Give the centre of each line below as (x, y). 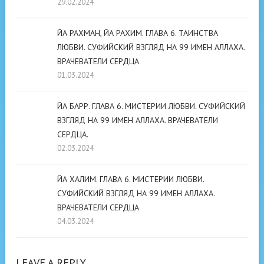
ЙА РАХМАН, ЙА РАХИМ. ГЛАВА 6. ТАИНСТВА (138, 33)
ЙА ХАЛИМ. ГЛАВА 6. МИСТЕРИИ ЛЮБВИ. (131, 179)
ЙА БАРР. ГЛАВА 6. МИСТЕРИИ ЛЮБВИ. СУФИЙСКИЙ (151, 106)
